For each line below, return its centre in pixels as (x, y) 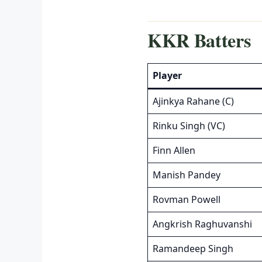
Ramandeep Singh (193, 249)
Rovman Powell (187, 200)
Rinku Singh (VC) (189, 126)
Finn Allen (174, 151)
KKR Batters (199, 40)
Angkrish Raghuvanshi (202, 224)
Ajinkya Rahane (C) (193, 101)
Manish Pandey (187, 175)
